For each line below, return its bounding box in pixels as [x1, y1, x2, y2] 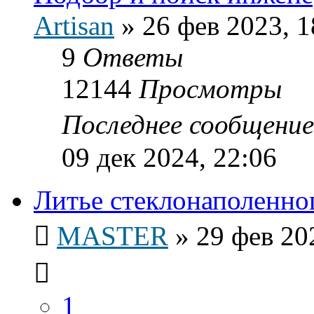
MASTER [57, 220, 168, 251]
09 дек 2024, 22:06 [62, 142, 277, 172]
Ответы [83, 41, 183, 72]
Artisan [34, 10, 114, 41]
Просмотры [139, 73, 282, 104]
